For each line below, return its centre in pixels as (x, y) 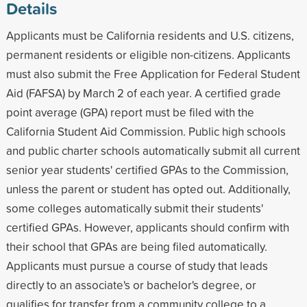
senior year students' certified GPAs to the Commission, (147, 169)
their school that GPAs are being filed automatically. (136, 246)
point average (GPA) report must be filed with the (130, 112)
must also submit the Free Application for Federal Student (153, 73)
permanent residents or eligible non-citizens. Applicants (148, 54)
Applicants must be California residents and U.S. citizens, (150, 35)
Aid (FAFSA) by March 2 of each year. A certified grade (143, 93)
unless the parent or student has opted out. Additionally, (148, 188)
